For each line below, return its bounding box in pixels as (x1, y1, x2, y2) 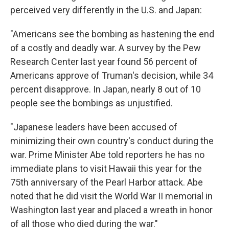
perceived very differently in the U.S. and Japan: (10, 4, 202, 15)
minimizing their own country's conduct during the (10, 135, 214, 146)
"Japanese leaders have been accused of (10, 121, 177, 132)
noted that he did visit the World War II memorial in (10, 190, 213, 201)
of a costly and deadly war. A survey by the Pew (10, 42, 201, 53)
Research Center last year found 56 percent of (10, 56, 198, 67)
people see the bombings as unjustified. (10, 97, 173, 108)
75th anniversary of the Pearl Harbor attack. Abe (10, 176, 203, 188)
